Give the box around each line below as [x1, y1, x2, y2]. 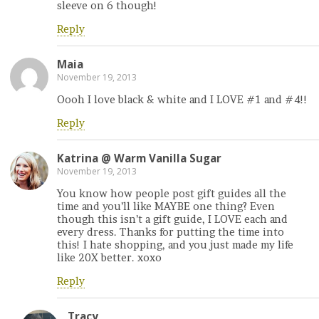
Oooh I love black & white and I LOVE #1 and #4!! [57, 93, 308, 107]
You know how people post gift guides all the [57, 187, 286, 201]
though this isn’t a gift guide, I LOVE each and [57, 213, 288, 226]
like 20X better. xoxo [57, 251, 162, 265]
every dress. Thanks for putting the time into [57, 226, 284, 239]
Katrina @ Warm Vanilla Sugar [57, 151, 221, 166]
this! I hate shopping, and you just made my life [57, 239, 293, 252]
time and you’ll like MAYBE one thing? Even [57, 200, 275, 214]
